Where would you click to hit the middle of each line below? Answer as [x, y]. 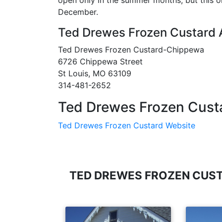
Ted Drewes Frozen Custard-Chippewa [131, 50]
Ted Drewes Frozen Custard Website [127, 125]
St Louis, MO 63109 [95, 73]
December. [78, 12]
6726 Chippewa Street [100, 61]
